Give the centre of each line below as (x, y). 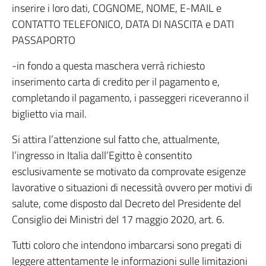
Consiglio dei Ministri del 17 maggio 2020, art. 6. (118, 219)
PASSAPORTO (44, 40)
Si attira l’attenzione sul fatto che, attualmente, (116, 139)
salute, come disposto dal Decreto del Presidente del (126, 203)
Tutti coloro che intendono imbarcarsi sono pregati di (127, 245)
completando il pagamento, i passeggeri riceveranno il (130, 98)
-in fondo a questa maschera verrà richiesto (108, 66)
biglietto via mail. (49, 114)
